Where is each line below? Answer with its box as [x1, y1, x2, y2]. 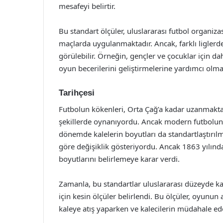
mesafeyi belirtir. [59, 1, 115, 11]
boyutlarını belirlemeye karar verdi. [59, 153, 180, 164]
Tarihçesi [59, 88, 95, 98]
